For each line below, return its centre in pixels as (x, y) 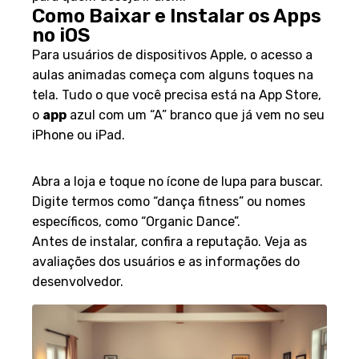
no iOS (61, 35)
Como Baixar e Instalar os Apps (177, 16)
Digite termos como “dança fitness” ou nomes (169, 201)
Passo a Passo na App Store (160, 157)
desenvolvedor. (78, 281)
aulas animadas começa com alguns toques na (173, 75)
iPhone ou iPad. (79, 135)
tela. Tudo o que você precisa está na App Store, (177, 95)
